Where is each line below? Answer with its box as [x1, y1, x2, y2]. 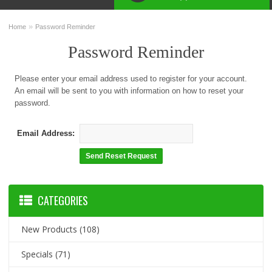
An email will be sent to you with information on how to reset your [15, 86, 244, 95]
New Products [21, 223, 78, 235]
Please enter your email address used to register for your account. [15, 74, 248, 83]
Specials [21, 248, 53, 260]
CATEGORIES [38, 192, 89, 208]
